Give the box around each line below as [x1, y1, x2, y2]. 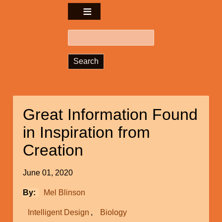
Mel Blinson [43, 188, 85, 197]
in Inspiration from [23, 123, 151, 141]
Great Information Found [23, 105, 198, 123]
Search [69, 31, 97, 40]
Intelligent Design [27, 208, 89, 217]
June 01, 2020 [23, 168, 73, 177]
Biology [100, 208, 127, 217]
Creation [23, 141, 84, 159]
